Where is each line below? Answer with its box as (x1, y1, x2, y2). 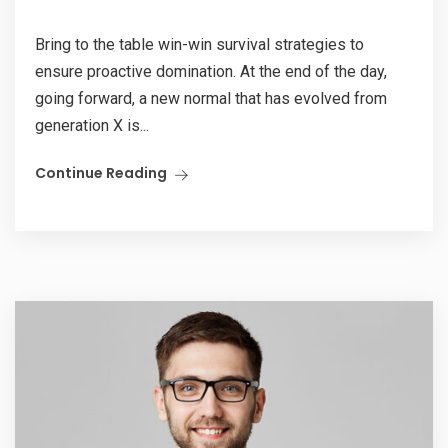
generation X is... (35, 116, 149, 135)
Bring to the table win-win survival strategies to (35, 35, 364, 54)
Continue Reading (35, 163, 167, 183)
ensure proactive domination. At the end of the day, (35, 62, 387, 81)
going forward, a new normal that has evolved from (35, 89, 387, 108)
